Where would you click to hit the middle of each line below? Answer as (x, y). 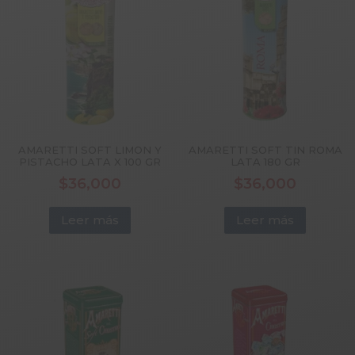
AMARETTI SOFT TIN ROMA (265, 150)
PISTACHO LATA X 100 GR (90, 162)
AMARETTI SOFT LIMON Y (90, 150)
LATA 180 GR (265, 162)
